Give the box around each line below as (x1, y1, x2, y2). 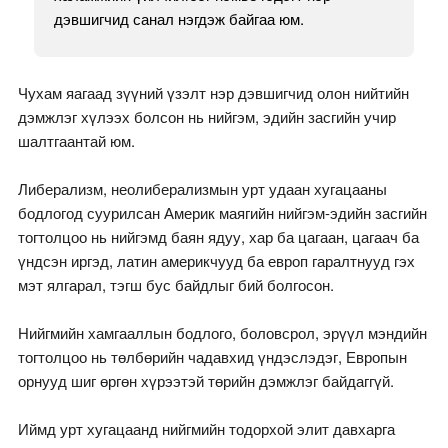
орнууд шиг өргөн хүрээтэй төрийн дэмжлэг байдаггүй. (17, 370, 394, 392)
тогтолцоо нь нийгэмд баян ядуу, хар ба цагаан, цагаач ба (17, 226, 419, 248)
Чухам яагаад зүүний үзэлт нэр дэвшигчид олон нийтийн (17, 82, 409, 104)
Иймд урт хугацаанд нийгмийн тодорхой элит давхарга (17, 418, 395, 440)
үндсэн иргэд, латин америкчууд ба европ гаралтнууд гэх (17, 250, 415, 272)
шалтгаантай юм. (17, 130, 135, 152)
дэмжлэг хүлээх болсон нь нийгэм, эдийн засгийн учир (17, 106, 396, 128)
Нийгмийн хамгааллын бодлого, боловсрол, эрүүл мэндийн (17, 322, 427, 344)
